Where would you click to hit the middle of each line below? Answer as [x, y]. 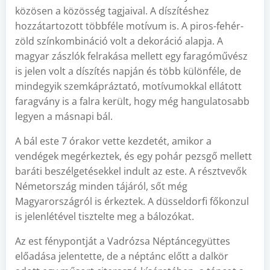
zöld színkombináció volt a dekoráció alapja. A [119, 41]
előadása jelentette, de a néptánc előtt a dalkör [122, 256]
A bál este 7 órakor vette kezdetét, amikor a [113, 141]
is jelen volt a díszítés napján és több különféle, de [128, 71]
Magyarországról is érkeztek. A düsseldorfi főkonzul [132, 201]
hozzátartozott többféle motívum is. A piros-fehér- [129, 26]
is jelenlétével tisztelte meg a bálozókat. [105, 216]
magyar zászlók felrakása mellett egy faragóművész [131, 56]
